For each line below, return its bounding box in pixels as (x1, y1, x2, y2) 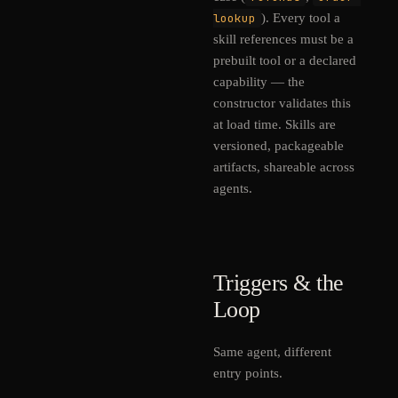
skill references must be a (213, 32, 354, 46)
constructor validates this (213, 96, 351, 110)
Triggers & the (213, 270, 344, 296)
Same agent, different (213, 345, 331, 359)
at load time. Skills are (213, 117, 336, 131)
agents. (213, 181, 252, 195)
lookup (213, 11, 256, 26)
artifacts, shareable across (213, 160, 354, 174)
